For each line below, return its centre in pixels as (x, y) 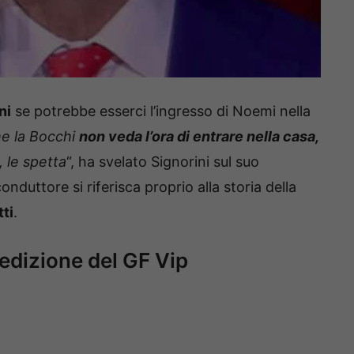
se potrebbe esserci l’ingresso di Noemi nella (161, 111)
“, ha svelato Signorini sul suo (163, 162)
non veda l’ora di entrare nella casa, (199, 137)
